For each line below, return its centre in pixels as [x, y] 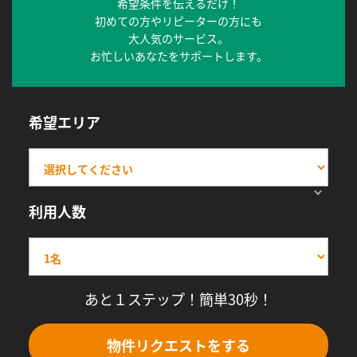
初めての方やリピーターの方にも [178, 21]
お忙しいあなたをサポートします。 [178, 56]
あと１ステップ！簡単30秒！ [178, 298]
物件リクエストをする [178, 345]
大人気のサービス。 [178, 39]
